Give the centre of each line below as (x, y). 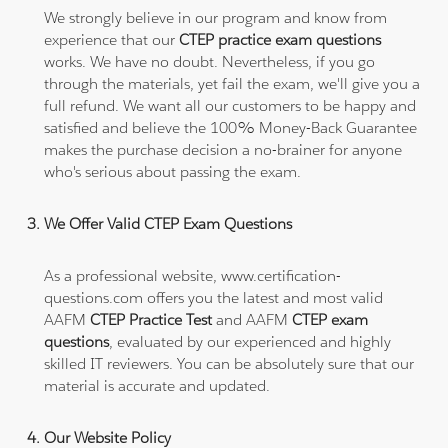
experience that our (112, 39)
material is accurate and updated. (157, 385)
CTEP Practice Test (153, 319)
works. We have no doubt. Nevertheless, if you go (210, 61)
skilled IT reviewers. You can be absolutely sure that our (229, 363)
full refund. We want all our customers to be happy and (230, 105)
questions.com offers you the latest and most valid (214, 297)
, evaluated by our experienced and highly (250, 341)
